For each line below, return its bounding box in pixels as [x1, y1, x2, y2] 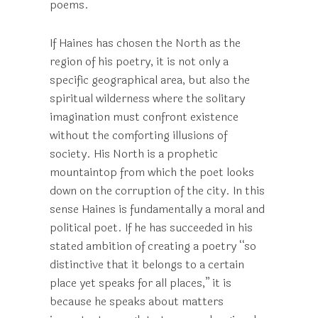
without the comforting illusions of [50, 126, 227, 144]
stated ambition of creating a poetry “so [50, 237, 256, 255]
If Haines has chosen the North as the [50, 34, 241, 52]
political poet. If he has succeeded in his [50, 219, 253, 236]
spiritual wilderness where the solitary [50, 89, 245, 107]
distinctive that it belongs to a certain [50, 256, 244, 273]
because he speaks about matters [50, 292, 224, 310]
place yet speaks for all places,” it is [50, 274, 231, 292]
